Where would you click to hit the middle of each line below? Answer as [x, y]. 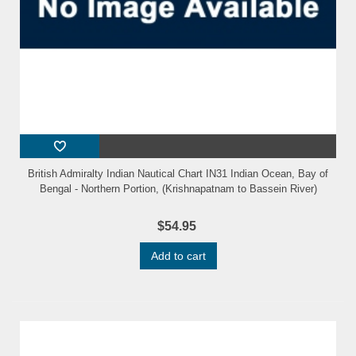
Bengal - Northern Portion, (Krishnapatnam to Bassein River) [178, 189]
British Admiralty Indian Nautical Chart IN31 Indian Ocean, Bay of [178, 174]
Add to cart [178, 256]
